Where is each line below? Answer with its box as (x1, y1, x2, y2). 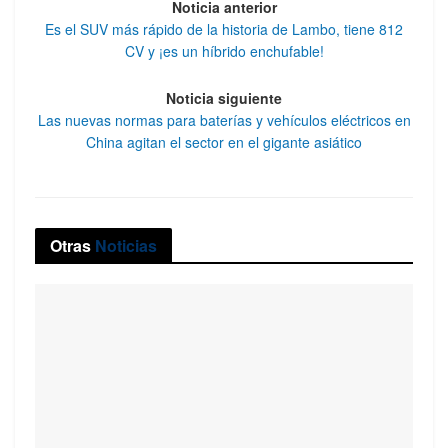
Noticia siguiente (166, 87, 282, 108)
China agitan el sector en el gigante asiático (86, 131, 362, 152)
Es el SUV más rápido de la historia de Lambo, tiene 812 (45, 19, 403, 40)
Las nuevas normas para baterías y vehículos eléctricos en (37, 109, 411, 130)
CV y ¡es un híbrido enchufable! (124, 41, 324, 62)
